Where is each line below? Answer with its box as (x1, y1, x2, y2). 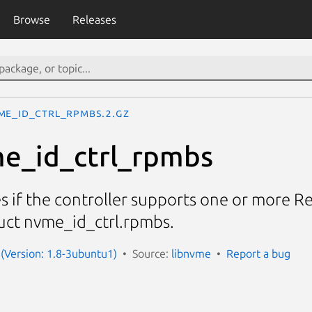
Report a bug (226, 247, 290, 260)
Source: (132, 247, 171, 260)
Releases (72, 13, 116, 26)
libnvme (171, 247, 211, 260)
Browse (13, 13, 50, 26)
